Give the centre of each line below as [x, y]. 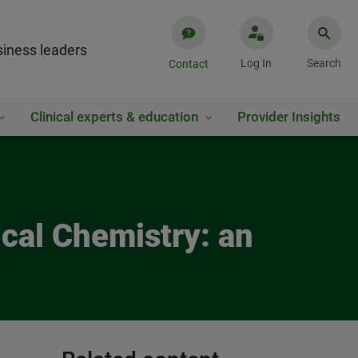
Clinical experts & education [114, 117]
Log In [256, 63]
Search [324, 63]
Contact [188, 64]
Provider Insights [289, 117]
